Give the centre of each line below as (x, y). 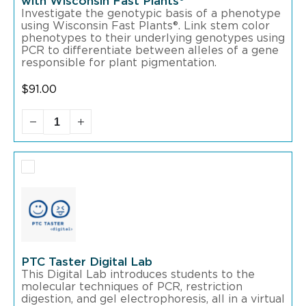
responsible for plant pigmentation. (119, 63)
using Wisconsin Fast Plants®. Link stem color (145, 26)
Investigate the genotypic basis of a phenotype (151, 14)
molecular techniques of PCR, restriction (132, 287)
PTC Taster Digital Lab (87, 262)
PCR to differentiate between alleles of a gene (150, 51)
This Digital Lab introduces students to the (138, 275)
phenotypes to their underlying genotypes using (153, 39)
